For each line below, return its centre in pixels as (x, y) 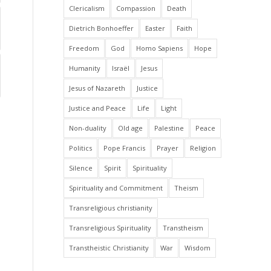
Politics (81, 148)
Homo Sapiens (160, 48)
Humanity (85, 68)
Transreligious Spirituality (110, 228)
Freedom (84, 48)
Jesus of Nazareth (97, 88)
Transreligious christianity (111, 208)
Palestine (169, 128)
